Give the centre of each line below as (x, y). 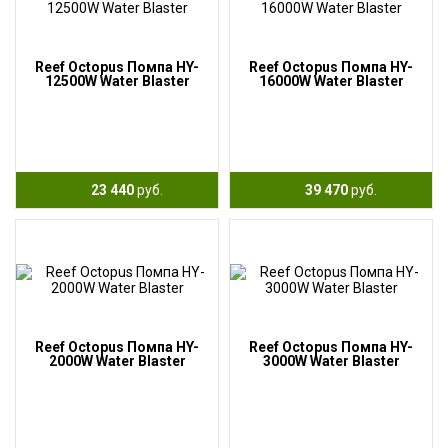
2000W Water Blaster (117, 361)
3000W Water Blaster (331, 361)
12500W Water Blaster (117, 81)
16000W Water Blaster (331, 81)
